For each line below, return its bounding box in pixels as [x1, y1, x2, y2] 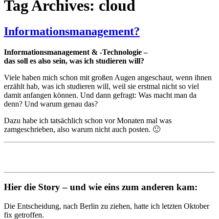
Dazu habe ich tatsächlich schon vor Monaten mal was [4, 116, 172, 125]
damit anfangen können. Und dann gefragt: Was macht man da [4, 91, 197, 100]
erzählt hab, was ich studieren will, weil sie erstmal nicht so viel [4, 82, 199, 91]
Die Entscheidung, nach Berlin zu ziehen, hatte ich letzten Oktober [4, 202, 209, 211]
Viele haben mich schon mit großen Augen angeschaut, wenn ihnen [4, 73, 212, 82]
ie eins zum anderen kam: [95, 182, 197, 193]
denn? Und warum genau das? [4, 100, 98, 109]
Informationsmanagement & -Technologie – [4, 48, 148, 57]
